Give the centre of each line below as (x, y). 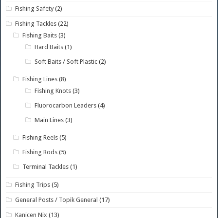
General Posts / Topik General (57, 200)
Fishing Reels (40, 137)
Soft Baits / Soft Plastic (66, 61)
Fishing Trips (33, 184)
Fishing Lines (40, 79)
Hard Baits (49, 47)
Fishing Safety (35, 8)
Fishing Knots (53, 91)
